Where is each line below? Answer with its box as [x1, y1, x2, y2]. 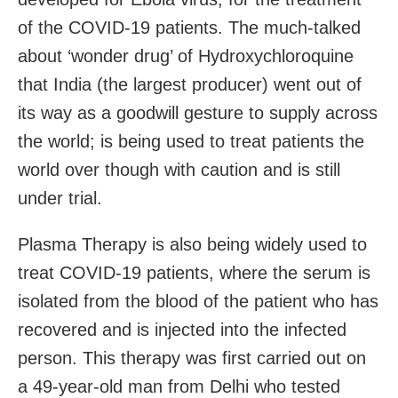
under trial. [18, 187, 102, 208]
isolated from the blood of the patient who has [18, 291, 378, 311]
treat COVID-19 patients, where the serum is [18, 262, 370, 283]
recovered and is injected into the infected [18, 319, 346, 339]
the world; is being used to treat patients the [18, 131, 364, 151]
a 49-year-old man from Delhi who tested [18, 376, 340, 396]
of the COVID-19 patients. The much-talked [18, 17, 361, 37]
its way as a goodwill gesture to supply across [18, 102, 378, 123]
